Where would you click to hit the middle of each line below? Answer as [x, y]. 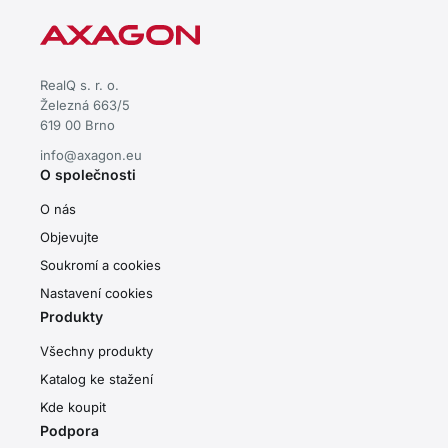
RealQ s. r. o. [79, 84]
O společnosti [88, 174]
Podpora [69, 430]
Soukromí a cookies [100, 264]
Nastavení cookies [96, 292]
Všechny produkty [96, 350]
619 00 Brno [77, 124]
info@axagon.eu [91, 154]
